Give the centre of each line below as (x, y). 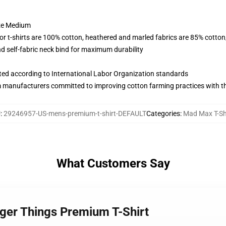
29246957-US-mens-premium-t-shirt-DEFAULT (75, 114)
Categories (163, 114)
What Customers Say (113, 163)
